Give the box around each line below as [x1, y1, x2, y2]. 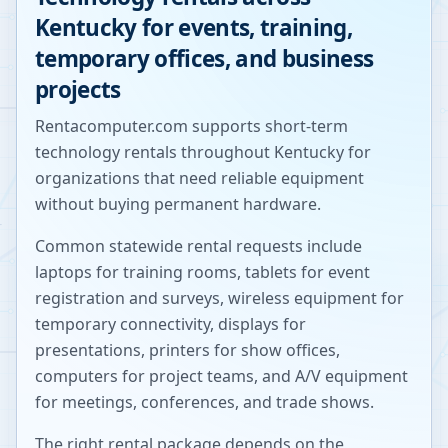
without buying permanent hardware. [35, 193, 321, 215]
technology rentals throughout [35, 141, 270, 163]
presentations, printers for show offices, [35, 339, 340, 361]
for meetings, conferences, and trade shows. [35, 391, 374, 413]
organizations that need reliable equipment [35, 167, 364, 189]
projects [35, 74, 121, 105]
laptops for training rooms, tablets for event [35, 261, 370, 283]
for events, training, [136, 12, 352, 43]
